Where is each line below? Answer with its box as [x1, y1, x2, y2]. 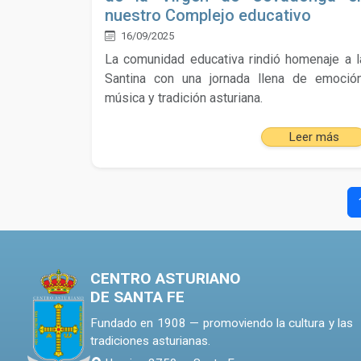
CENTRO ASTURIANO [90, 269, 241, 288]
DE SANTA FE [90, 288, 185, 307]
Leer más [288, 130, 339, 145]
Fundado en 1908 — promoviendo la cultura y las [90, 316, 353, 331]
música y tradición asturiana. [105, 90, 263, 106]
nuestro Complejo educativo [105, 6, 311, 26]
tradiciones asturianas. [90, 334, 210, 349]
